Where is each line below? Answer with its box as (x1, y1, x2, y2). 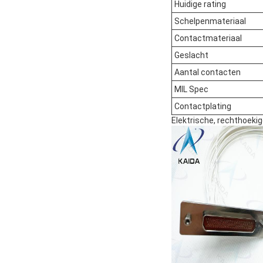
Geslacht (174, 50, 208, 60)
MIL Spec (174, 85, 208, 95)
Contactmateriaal (174, 33, 242, 43)
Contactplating (174, 102, 231, 112)
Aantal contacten (174, 68, 241, 77)
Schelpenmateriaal (174, 16, 246, 26)
